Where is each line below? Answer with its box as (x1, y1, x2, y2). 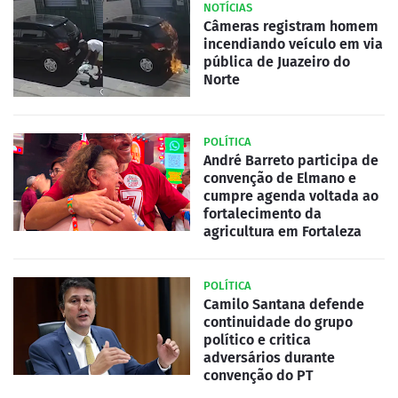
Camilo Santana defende (203, 296, 364, 314)
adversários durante (203, 349, 335, 367)
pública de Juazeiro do (203, 53, 350, 71)
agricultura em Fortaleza (203, 223, 362, 241)
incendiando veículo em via (203, 36, 383, 53)
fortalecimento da (203, 205, 322, 223)
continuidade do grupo (203, 314, 353, 331)
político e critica (203, 331, 311, 349)
